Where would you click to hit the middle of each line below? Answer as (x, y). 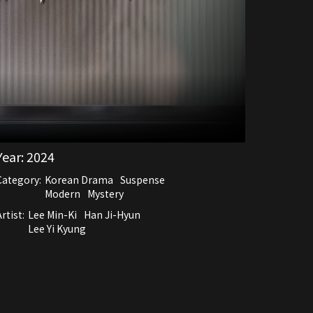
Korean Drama (79, 179)
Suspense (143, 179)
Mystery (105, 193)
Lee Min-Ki (52, 214)
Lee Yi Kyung (57, 228)
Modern (63, 193)
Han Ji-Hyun (112, 214)
